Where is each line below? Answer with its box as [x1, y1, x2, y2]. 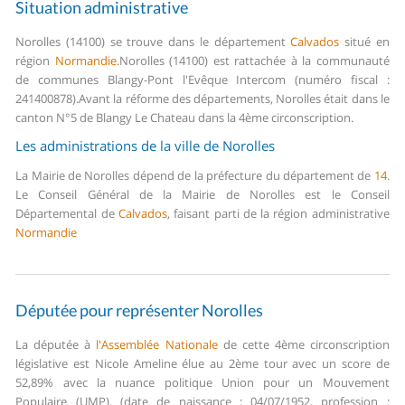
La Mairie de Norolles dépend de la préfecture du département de [15, 167, 374, 184]
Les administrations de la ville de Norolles [15, 137, 276, 155]
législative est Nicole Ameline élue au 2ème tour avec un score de [15, 355, 390, 372]
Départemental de [15, 205, 118, 222]
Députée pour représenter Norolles [15, 300, 264, 321]
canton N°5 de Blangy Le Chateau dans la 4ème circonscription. [15, 109, 354, 127]
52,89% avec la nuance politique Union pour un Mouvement [15, 374, 390, 391]
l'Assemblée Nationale [96, 336, 218, 353]
